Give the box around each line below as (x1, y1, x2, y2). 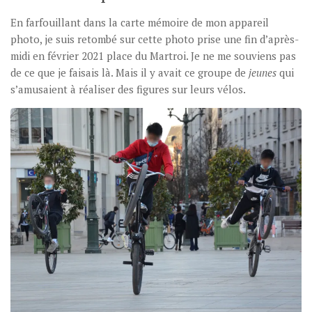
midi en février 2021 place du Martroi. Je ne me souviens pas (10, 49, 296, 63)
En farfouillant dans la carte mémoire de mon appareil (10, 15, 269, 30)
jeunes (249, 65, 276, 80)
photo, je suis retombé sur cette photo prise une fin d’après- (10, 32, 299, 47)
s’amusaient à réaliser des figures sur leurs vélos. (10, 82, 246, 97)
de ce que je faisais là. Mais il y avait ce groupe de (10, 65, 249, 80)
